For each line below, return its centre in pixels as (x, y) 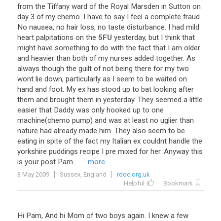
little (196, 100)
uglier (169, 120)
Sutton (180, 6)
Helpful (134, 183)
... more (93, 162)
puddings (63, 151)
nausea (41, 27)
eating (27, 141)
